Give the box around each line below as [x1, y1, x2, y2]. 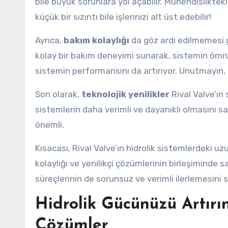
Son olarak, [35, 89, 81, 99]
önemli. [35, 120, 64, 130]
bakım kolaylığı [64, 35, 129, 45]
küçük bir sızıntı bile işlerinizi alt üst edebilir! [35, 12, 211, 22]
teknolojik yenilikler [81, 89, 169, 99]
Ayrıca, [35, 35, 64, 45]
